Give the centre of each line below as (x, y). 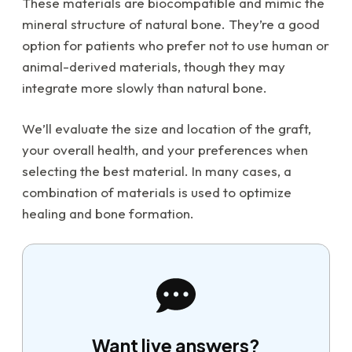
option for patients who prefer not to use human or (176, 46)
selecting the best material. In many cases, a (157, 171)
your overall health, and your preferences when (165, 150)
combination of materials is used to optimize (157, 192)
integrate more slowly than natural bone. (145, 88)
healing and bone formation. (108, 214)
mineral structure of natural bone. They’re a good (171, 24)
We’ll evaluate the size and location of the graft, (167, 129)
